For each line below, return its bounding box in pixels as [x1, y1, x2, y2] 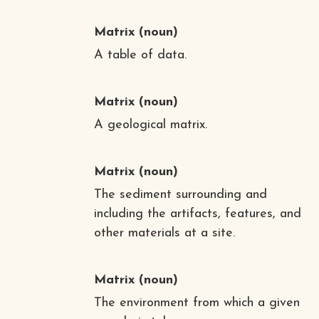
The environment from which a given [93, 296, 300, 310]
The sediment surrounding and [93, 187, 267, 202]
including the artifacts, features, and [93, 206, 301, 221]
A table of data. [93, 48, 187, 62]
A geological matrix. [93, 117, 207, 132]
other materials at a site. [93, 226, 235, 240]
